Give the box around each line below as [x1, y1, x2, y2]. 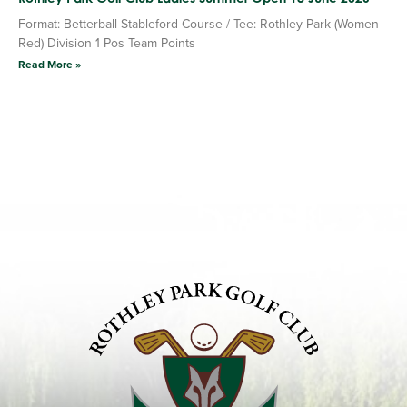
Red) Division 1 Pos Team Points [18, 33, 195, 53]
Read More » [18, 55, 81, 73]
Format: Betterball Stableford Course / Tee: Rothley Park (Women [18, 14, 379, 34]
